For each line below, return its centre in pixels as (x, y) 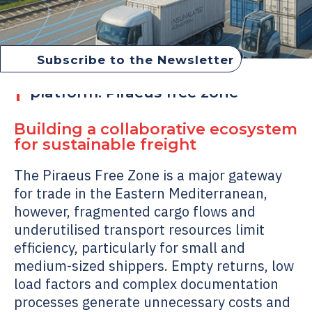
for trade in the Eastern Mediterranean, (141, 193)
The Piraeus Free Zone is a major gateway (148, 175)
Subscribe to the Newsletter (136, 60)
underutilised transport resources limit (139, 229)
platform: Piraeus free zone (134, 92)
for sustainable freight (105, 145)
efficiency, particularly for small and (130, 248)
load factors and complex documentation (146, 284)
